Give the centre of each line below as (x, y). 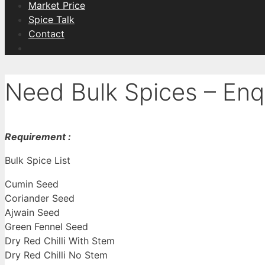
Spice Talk (51, 20)
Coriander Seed (40, 198)
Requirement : (38, 137)
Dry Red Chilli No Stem (56, 255)
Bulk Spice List (38, 161)
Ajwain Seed (32, 213)
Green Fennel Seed (46, 227)
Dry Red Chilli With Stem (60, 241)
